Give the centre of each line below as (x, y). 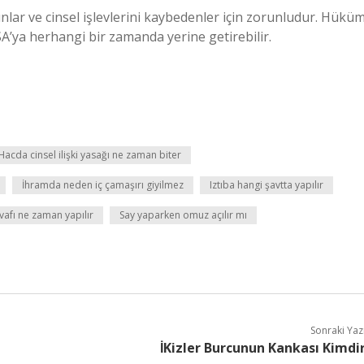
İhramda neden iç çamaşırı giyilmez (103, 185)
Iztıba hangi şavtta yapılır (266, 185)
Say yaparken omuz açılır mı (183, 215)
